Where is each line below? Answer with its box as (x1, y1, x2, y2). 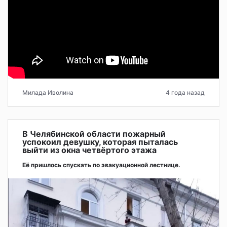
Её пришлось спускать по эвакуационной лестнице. (22, 161, 180, 169)
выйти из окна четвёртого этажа (22, 144, 157, 155)
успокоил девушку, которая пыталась (22, 136, 178, 147)
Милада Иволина (22, 88, 73, 96)
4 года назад (166, 88, 205, 96)
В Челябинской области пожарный (22, 128, 166, 139)
